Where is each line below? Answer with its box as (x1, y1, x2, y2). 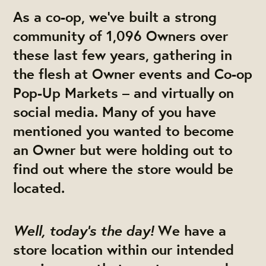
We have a (154, 220, 227, 240)
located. (13, 178, 65, 197)
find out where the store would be (13, 159, 234, 178)
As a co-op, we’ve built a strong (13, 7, 217, 26)
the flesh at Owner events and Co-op (13, 64, 253, 83)
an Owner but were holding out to (13, 140, 233, 159)
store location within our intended (13, 239, 235, 259)
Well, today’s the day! (13, 218, 154, 240)
